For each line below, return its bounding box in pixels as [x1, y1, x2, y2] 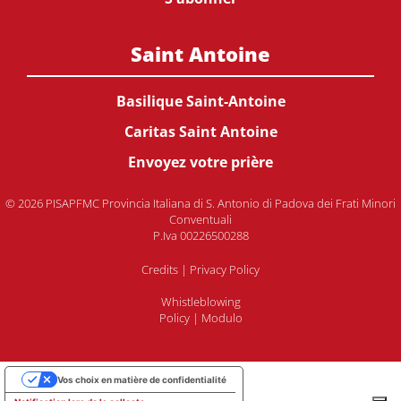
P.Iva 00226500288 [152, 227, 249, 243]
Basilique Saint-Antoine [115, 91, 286, 111]
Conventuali [169, 211, 232, 227]
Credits [141, 261, 178, 277]
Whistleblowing [160, 294, 241, 310]
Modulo [200, 310, 243, 326]
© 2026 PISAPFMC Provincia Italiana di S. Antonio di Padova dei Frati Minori [5, 195, 396, 211]
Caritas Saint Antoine [124, 122, 277, 141]
